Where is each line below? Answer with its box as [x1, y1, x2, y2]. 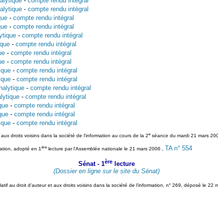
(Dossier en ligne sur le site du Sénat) [54, 167, 160, 175]
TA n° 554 [164, 144, 192, 152]
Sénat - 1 [78, 160, 105, 167]
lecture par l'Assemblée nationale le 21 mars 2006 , [46, 145, 165, 151]
